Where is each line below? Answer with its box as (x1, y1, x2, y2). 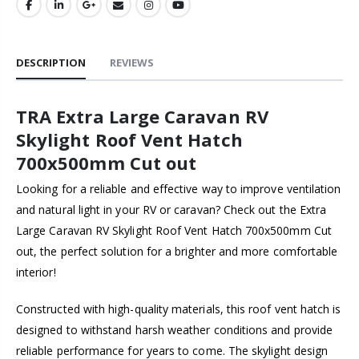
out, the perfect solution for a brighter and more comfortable (16, 243, 338, 259)
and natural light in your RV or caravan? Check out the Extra (16, 201, 327, 217)
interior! (16, 264, 56, 280)
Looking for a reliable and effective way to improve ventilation (16, 180, 341, 196)
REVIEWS (110, 54, 154, 70)
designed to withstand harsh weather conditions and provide (16, 321, 333, 337)
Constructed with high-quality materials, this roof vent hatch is (16, 301, 341, 317)
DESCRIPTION (16, 54, 86, 70)
